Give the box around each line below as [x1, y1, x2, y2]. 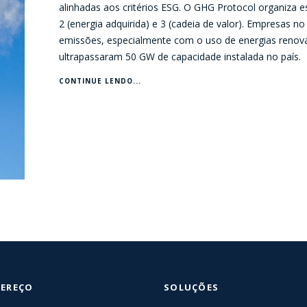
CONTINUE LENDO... [58, 76, 141, 86]
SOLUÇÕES [163, 281, 219, 294]
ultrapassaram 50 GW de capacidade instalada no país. [58, 50, 301, 63]
